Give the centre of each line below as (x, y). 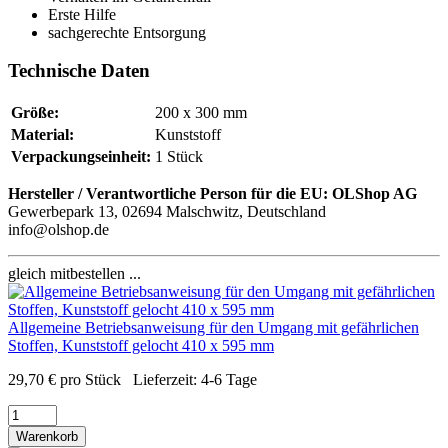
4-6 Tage (229, 380)
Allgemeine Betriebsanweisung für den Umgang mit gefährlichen (213, 328)
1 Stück (179, 157)
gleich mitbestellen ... (74, 274)
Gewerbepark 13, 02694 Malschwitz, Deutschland (167, 212)
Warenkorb (47, 437)
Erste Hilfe (82, 14)
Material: (42, 135)
